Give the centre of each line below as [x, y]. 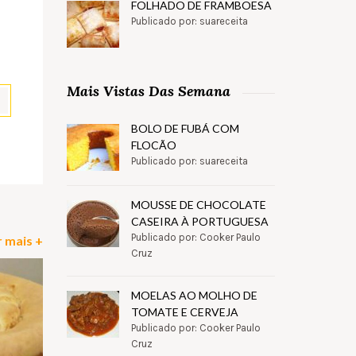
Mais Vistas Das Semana [148, 91]
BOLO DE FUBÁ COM [185, 129]
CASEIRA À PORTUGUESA [199, 222]
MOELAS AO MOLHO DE [194, 296]
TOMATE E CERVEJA [184, 312]
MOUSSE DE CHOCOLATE [198, 205]
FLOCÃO [153, 145]
